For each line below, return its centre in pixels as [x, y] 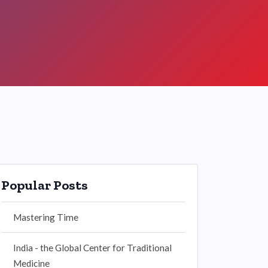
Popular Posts [45, 185]
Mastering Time [46, 217]
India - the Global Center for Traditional [92, 248]
